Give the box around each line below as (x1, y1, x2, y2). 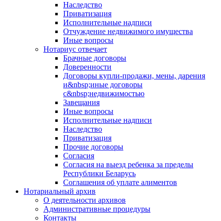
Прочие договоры (63, 143, 123, 151)
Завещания (63, 98, 100, 107)
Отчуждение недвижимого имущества (63, 27, 193, 36)
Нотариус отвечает (43, 45, 107, 54)
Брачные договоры (63, 54, 126, 63)
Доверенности (63, 63, 111, 72)
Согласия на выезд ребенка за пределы (63, 160, 193, 169)
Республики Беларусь (63, 169, 136, 178)
